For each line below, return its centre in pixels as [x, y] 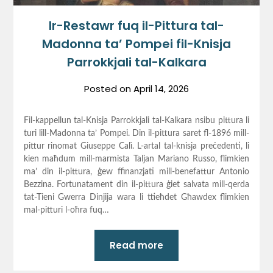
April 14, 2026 [161, 88]
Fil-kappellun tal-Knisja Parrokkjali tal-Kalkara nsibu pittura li [136, 120]
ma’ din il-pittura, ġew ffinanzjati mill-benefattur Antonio [136, 172]
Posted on [109, 88]
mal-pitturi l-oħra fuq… [66, 210]
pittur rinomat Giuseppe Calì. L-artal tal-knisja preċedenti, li [136, 146]
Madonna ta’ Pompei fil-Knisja [136, 44]
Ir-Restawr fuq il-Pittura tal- [136, 25]
